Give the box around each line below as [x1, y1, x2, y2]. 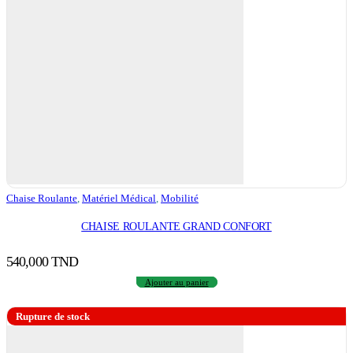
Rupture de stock [16, 310, 90, 322]
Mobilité [161, 191, 199, 204]
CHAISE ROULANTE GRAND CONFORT [81, 219, 272, 232]
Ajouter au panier [144, 277, 209, 287]
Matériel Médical [82, 191, 156, 204]
